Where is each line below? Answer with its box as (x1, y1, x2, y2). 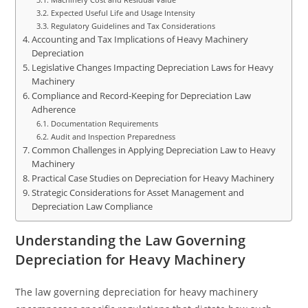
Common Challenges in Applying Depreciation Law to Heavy (31, 144, 276, 156)
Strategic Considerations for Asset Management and (31, 187, 244, 199)
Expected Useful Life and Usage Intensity (50, 8, 195, 18)
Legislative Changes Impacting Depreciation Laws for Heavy (31, 62, 274, 74)
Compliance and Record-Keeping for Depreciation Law (31, 90, 251, 102)
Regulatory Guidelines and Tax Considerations (50, 21, 215, 31)
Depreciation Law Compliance (31, 201, 153, 212)
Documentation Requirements (50, 118, 158, 129)
